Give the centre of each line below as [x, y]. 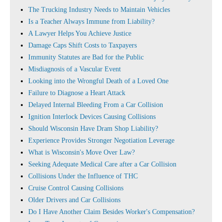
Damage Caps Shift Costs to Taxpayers [83, 45]
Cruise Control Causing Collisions [76, 188]
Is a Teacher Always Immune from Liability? [91, 22]
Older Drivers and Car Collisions [74, 200]
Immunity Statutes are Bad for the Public [86, 57]
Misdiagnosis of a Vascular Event [75, 69]
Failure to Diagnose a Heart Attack [77, 93]
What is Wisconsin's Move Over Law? [82, 152]
